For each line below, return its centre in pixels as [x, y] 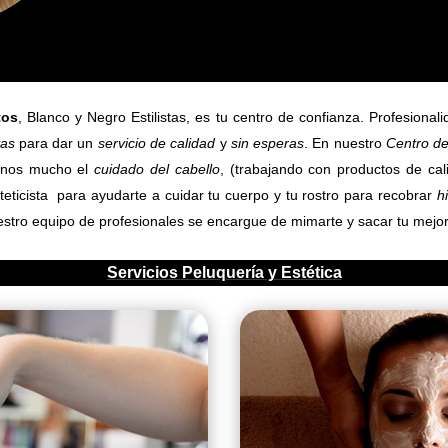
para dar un [56, 143]
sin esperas [267, 143]
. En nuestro [345, 143]
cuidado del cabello [157, 169]
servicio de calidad [156, 143]
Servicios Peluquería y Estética [224, 273]
